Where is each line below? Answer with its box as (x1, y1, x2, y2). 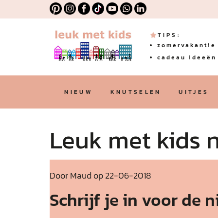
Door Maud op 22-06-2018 (50, 169, 151, 182)
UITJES (179, 88, 209, 96)
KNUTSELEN (110, 88, 162, 96)
